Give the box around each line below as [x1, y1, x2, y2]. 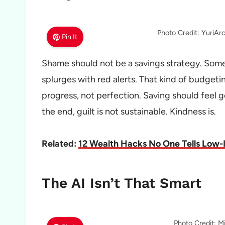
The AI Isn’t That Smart [42, 175, 201, 192]
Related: [42, 138, 78, 150]
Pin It [62, 33, 78, 42]
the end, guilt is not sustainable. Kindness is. [42, 106, 216, 118]
